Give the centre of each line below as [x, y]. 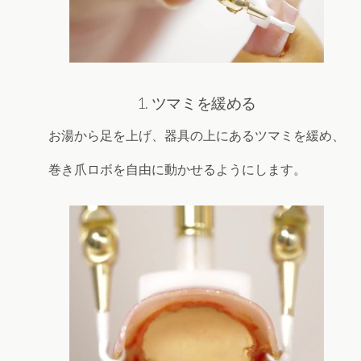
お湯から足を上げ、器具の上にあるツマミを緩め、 [197, 135]
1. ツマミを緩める [197, 103]
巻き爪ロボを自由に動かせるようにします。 [177, 169]
